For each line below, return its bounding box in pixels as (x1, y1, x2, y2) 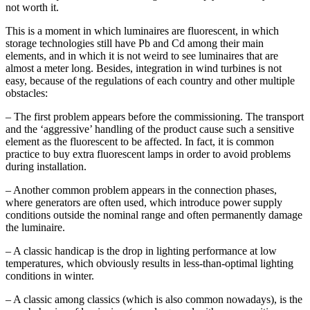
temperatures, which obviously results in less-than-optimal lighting (6, 257, 293, 270)
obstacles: (6, 87, 48, 100)
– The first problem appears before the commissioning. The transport (6, 111, 304, 123)
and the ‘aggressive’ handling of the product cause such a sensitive (6, 123, 294, 136)
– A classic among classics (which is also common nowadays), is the (6, 293, 302, 306)
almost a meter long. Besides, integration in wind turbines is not (6, 62, 282, 75)
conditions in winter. (6, 270, 94, 282)
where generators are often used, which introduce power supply (6, 197, 282, 209)
